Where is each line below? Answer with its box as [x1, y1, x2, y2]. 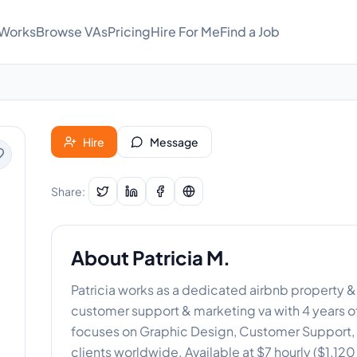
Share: [51, 184, 85, 198]
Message [150, 135, 198, 149]
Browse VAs [36, 23, 108, 40]
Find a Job [220, 23, 280, 40]
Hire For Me [151, 23, 220, 40]
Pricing [108, 23, 151, 40]
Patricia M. [132, 245, 230, 269]
